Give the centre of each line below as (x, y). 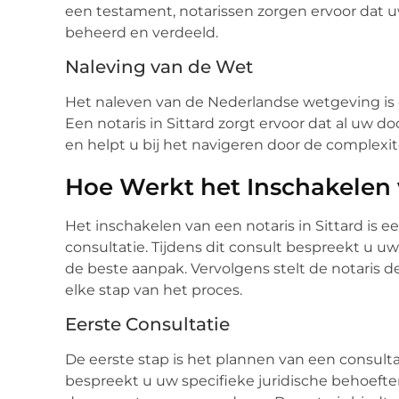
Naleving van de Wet (159, 66)
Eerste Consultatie (147, 325)
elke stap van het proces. (154, 289)
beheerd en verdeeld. (142, 32)
